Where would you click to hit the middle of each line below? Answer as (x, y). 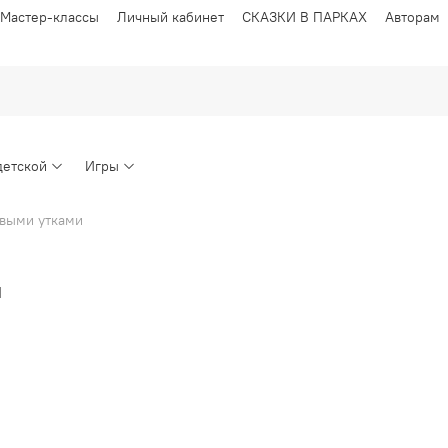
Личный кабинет (170, 16)
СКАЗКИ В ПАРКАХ (304, 16)
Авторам (412, 16)
